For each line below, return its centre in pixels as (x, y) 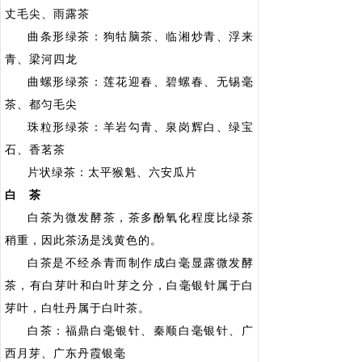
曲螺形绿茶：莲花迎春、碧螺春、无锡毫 (141, 82)
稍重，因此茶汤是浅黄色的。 (84, 240)
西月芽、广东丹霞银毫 (65, 354)
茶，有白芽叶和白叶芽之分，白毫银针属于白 (129, 286)
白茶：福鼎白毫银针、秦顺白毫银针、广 (141, 331)
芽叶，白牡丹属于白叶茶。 (78, 308)
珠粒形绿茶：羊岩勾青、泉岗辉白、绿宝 (141, 127)
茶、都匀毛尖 (41, 105)
